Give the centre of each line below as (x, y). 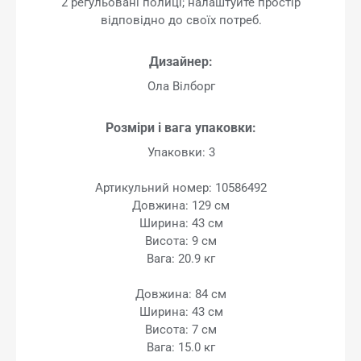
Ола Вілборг (181, 86)
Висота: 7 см (181, 329)
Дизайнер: (181, 61)
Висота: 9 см (181, 241)
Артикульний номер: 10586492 (181, 187)
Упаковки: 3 (181, 152)
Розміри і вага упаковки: (181, 127)
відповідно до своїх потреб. (181, 20)
